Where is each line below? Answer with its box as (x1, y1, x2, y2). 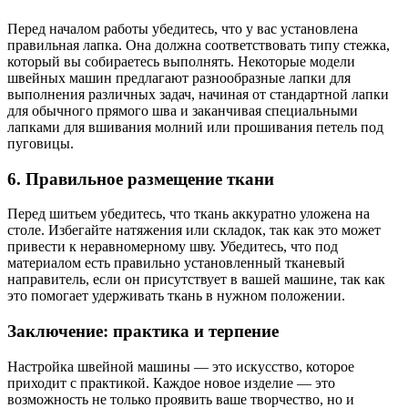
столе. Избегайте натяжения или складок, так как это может (7, 222, 381, 239)
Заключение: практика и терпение (7, 321, 279, 342)
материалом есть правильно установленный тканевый (7, 255, 345, 271)
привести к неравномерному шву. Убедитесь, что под (7, 239, 338, 255)
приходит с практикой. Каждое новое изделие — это (7, 374, 335, 391)
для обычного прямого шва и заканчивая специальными (7, 102, 358, 118)
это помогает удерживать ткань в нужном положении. (7, 288, 345, 304)
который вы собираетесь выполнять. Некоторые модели (7, 53, 355, 69)
